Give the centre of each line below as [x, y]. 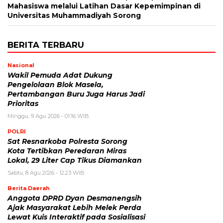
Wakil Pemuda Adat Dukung [60, 75]
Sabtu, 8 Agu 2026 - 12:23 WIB [46, 173]
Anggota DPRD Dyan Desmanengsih [75, 198]
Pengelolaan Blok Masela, [56, 85]
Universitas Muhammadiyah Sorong [74, 16]
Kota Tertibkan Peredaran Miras [67, 151]
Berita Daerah [29, 188]
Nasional [21, 65]
